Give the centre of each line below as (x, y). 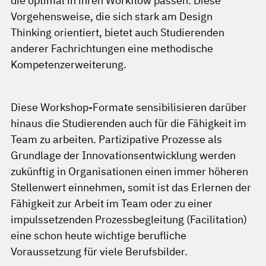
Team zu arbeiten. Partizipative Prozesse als (116, 139)
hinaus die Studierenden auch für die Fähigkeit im (129, 123)
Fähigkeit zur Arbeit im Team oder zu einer (112, 203)
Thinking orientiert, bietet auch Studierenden (118, 32)
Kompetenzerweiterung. (69, 64)
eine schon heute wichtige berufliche (99, 235)
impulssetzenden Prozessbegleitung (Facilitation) (129, 219)
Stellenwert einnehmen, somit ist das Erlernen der (131, 187)
